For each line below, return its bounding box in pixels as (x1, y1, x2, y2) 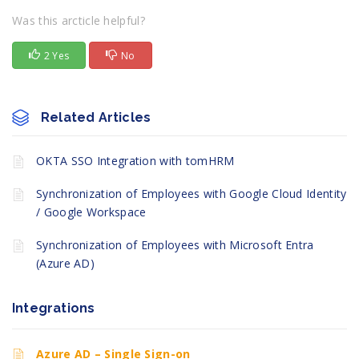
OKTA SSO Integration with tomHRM (36, 153, 235, 169)
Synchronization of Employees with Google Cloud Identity (36, 186, 347, 202)
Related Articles (41, 110, 151, 126)
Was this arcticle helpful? (12, 13, 145, 29)
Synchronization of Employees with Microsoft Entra (36, 237, 314, 253)
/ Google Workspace (36, 204, 147, 220)
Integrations (12, 301, 95, 317)
